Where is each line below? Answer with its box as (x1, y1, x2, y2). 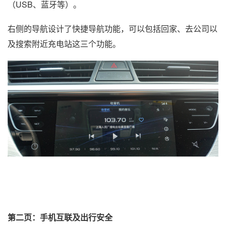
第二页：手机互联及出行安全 (8, 211, 112, 223)
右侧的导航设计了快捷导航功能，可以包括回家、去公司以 (8, 23, 217, 35)
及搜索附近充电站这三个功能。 (8, 38, 121, 50)
